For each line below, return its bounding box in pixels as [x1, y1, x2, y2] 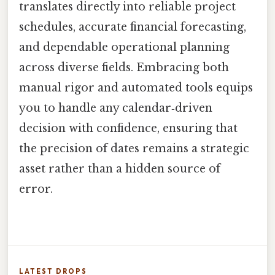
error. [19, 182, 53, 196]
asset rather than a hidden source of [19, 162, 220, 176]
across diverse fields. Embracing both [19, 61, 229, 75]
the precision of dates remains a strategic [19, 142, 249, 156]
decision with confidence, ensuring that [19, 122, 238, 136]
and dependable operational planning [19, 41, 230, 55]
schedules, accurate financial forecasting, [19, 20, 246, 34]
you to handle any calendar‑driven [19, 101, 212, 115]
